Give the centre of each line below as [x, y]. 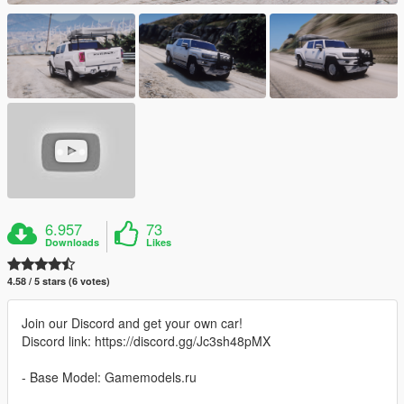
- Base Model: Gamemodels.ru [109, 377]
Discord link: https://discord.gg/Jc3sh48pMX [146, 341]
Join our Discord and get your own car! [132, 323]
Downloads [73, 243]
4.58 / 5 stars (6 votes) [59, 281]
